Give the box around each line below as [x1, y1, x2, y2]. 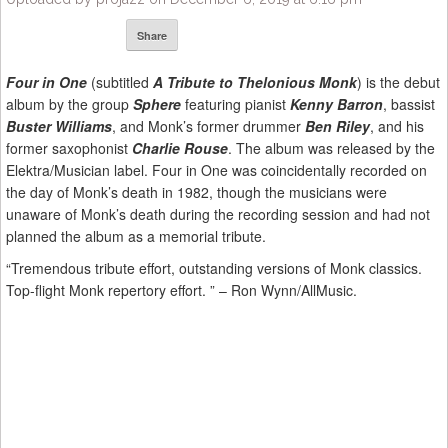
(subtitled [87, 72, 153, 93]
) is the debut [357, 72, 440, 93]
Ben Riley [305, 116, 370, 137]
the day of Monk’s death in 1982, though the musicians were [6, 182, 387, 203]
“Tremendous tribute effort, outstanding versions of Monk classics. [6, 258, 422, 279]
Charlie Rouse [132, 138, 228, 159]
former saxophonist [6, 138, 132, 159]
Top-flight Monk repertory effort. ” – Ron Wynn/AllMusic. [6, 280, 357, 301]
